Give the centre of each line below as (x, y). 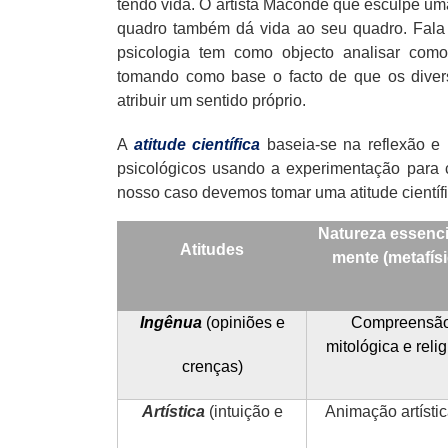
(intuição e (245, 411)
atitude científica (197, 144)
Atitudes (212, 249)
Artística (173, 411)
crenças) (212, 366)
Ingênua (170, 322)
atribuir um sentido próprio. (211, 100)
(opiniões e (245, 322)
